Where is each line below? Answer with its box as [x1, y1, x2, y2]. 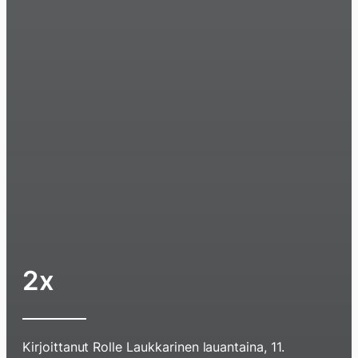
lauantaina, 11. [202, 339, 284, 355]
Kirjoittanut [22, 339, 93, 355]
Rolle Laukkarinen [93, 339, 199, 355]
